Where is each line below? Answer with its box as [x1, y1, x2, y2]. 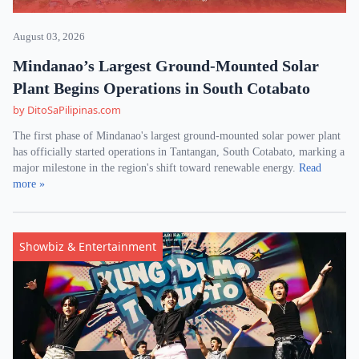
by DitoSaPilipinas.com [13, 103, 121, 117]
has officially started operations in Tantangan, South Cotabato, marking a [13, 146, 345, 158]
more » [13, 178, 45, 190]
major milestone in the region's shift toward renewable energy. [13, 162, 299, 174]
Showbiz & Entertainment [19, 239, 156, 254]
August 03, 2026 [13, 31, 85, 42]
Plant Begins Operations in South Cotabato [13, 79, 310, 97]
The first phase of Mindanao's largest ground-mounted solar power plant [13, 130, 341, 142]
